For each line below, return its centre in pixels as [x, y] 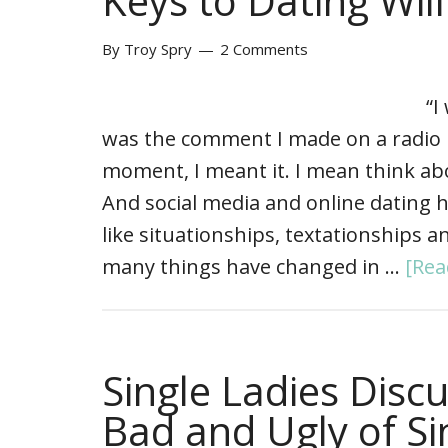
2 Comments [264, 48]
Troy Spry [158, 48]
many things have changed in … [253, 266]
